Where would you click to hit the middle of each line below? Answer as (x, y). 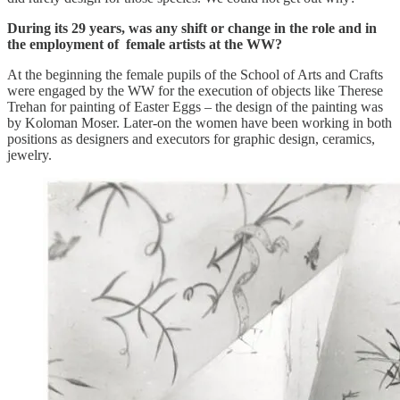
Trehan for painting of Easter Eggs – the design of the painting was (195, 107)
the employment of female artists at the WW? (145, 45)
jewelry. (29, 155)
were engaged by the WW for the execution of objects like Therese (195, 91)
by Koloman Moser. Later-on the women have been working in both (200, 123)
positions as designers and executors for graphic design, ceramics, (191, 139)
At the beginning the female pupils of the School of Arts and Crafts (195, 75)
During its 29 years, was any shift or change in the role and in (192, 29)
